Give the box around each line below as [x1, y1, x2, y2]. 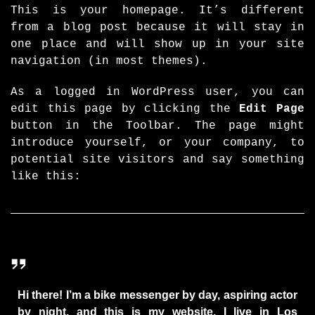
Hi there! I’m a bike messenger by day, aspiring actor [18, 288, 297, 301]
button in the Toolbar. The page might [11, 119, 304, 132]
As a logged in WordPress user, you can [11, 85, 304, 98]
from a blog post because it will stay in [11, 20, 304, 34]
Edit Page [239, 102, 305, 115]
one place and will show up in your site [11, 37, 304, 51]
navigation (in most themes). [11, 54, 207, 67]
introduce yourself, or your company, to [11, 136, 304, 149]
